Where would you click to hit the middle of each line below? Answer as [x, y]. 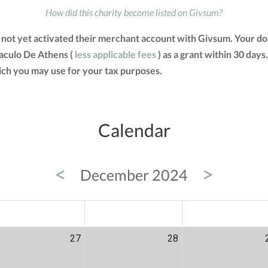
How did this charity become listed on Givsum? [134, 13]
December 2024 [134, 175]
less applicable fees [115, 54]
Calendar [134, 130]
